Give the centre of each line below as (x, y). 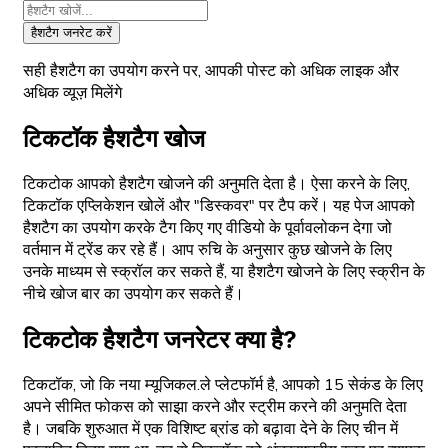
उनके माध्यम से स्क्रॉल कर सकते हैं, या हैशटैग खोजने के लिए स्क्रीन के (224, 271)
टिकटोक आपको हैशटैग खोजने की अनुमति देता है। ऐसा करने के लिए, (216, 183)
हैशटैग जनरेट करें (71, 32)
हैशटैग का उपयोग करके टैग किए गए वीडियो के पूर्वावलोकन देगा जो (207, 227)
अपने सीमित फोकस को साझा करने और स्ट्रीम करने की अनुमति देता (215, 406)
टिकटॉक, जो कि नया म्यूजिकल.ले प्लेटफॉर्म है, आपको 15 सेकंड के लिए (223, 384)
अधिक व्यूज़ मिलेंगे (72, 92)
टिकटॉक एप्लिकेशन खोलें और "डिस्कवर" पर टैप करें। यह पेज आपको (219, 205)
